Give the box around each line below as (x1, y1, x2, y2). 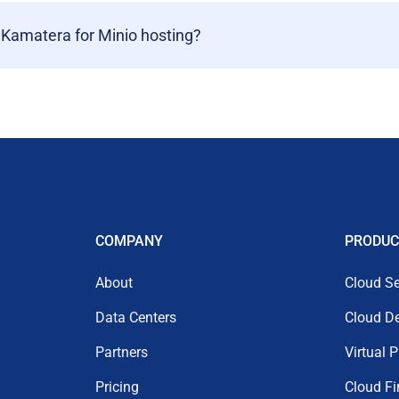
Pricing (95, 379, 139, 395)
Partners (95, 344, 148, 361)
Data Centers (95, 309, 176, 326)
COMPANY (95, 232, 163, 249)
